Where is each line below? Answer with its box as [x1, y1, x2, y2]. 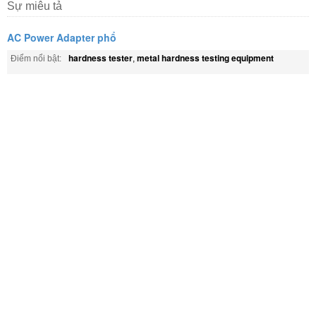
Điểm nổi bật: [11, 53, 61, 63]
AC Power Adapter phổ [7, 30, 116, 44]
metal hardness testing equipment [137, 51, 274, 64]
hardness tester [68, 51, 133, 64]
